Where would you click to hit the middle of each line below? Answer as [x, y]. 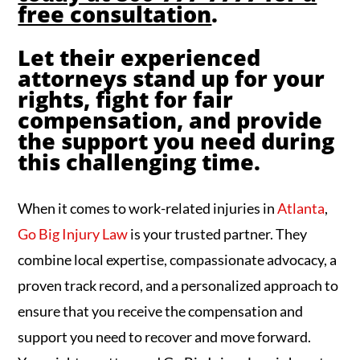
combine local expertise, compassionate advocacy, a [178, 260]
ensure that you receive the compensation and [161, 311]
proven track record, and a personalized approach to [178, 286]
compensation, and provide [170, 121]
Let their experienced [139, 58]
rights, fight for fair [126, 100]
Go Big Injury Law [73, 234]
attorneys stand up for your [172, 79]
